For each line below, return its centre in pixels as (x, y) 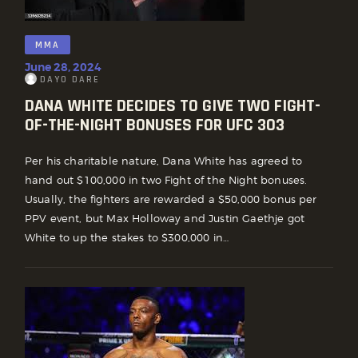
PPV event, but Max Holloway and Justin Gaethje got (165, 218)
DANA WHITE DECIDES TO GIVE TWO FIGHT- (173, 107)
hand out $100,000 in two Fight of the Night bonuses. (166, 179)
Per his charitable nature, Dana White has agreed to (164, 160)
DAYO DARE (70, 80)
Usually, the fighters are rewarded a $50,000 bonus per (171, 199)
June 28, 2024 (63, 68)
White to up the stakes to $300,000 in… (127, 237)
